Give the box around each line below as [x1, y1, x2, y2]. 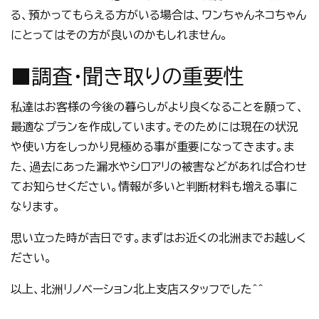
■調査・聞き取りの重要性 [11, 66, 244, 86]
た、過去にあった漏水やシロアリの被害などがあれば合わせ [11, 161, 307, 172]
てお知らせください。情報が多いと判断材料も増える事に [11, 181, 298, 192]
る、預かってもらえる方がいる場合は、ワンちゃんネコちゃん [11, 9, 306, 21]
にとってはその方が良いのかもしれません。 [11, 29, 228, 41]
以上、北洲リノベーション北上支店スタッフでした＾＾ [11, 283, 263, 295]
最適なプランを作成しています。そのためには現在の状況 [11, 121, 298, 132]
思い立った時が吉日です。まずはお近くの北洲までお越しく [11, 232, 306, 244]
